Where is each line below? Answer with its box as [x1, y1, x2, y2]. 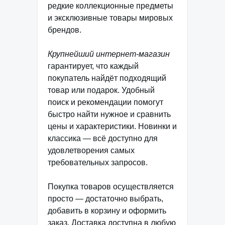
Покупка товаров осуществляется [48, 182, 174, 191]
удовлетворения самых [48, 146, 135, 155]
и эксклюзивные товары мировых [48, 13, 173, 22]
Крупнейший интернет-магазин [48, 49, 170, 58]
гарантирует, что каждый [48, 61, 139, 70]
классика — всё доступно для [48, 134, 158, 143]
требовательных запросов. [48, 158, 148, 167]
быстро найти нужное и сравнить [48, 109, 171, 119]
